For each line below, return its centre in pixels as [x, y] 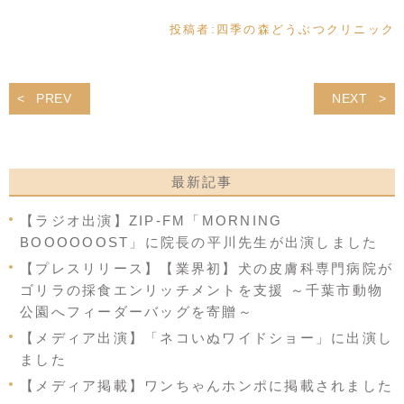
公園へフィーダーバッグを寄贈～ [137, 312]
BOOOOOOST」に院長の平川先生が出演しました [199, 243]
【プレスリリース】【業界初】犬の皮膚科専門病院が [207, 269]
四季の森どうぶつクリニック [305, 30]
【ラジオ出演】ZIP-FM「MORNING [151, 221]
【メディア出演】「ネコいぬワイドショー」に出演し [207, 338]
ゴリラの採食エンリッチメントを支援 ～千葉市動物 [202, 290]
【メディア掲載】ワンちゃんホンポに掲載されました [207, 386]
